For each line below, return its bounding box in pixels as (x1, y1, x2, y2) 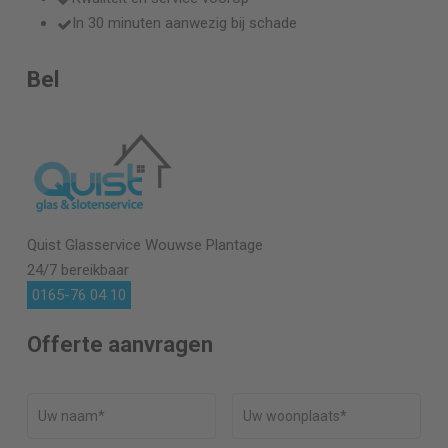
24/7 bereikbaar (26, 261, 129, 280)
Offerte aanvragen (27, 331, 214, 357)
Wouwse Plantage (144, 236, 263, 255)
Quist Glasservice (26, 236, 145, 255)
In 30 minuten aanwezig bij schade (71, 14, 297, 33)
